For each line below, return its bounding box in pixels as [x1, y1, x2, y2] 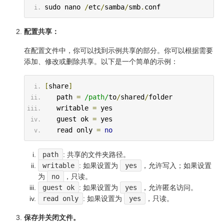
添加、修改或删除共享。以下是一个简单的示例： [24, 57, 178, 65]
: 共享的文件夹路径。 [63, 150, 130, 158]
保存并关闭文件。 [24, 213, 80, 221]
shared [120, 92, 144, 101]
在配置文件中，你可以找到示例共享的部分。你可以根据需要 [24, 46, 213, 54]
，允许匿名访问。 [141, 183, 197, 191]
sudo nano [44, 2, 84, 11]
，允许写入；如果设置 [141, 161, 211, 169]
